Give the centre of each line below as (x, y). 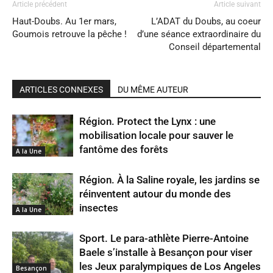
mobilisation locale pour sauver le (156, 135)
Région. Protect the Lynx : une (147, 121)
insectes (99, 207)
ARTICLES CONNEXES (61, 89)
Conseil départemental (215, 47)
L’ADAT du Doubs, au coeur (206, 21)
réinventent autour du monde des (155, 193)
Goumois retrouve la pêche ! (69, 34)
